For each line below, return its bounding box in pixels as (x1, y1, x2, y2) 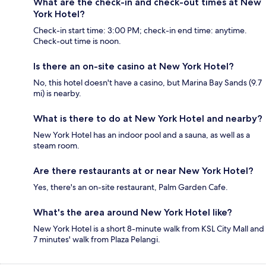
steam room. (33, 140, 80, 151)
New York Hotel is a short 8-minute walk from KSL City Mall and (33, 223, 264, 235)
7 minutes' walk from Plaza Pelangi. (33, 234, 160, 245)
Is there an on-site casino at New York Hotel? (33, 61, 234, 72)
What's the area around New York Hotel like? (33, 207, 232, 218)
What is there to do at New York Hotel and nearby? (33, 113, 262, 125)
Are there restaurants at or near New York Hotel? (33, 165, 254, 177)
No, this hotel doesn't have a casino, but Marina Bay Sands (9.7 (33, 77, 262, 88)
